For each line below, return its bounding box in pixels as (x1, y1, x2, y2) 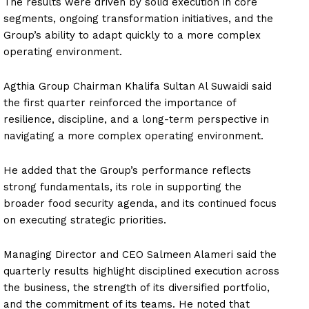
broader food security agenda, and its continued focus (3, 197, 277, 210)
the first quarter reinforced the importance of (3, 96, 236, 109)
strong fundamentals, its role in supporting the (3, 180, 241, 193)
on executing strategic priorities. (3, 213, 166, 226)
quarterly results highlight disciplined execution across (3, 264, 279, 277)
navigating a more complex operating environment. (3, 129, 263, 142)
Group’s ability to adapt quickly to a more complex (3, 28, 261, 41)
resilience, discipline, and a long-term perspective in (3, 112, 269, 126)
